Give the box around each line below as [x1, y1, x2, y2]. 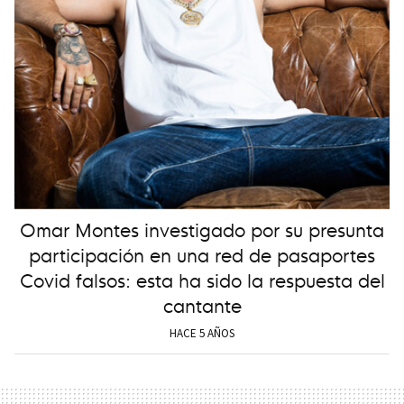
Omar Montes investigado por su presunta [20, 215, 384, 243]
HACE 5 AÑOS [170, 326, 234, 342]
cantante [162, 290, 242, 319]
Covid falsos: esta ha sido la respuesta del [19, 265, 385, 294]
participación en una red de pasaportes [29, 240, 375, 269]
